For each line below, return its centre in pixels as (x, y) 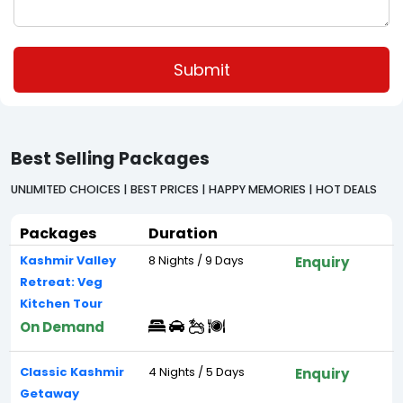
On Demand (62, 327)
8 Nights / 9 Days (196, 260)
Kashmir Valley (68, 260)
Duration (183, 233)
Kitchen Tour (61, 304)
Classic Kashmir (72, 372)
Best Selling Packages (110, 159)
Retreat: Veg (61, 282)
